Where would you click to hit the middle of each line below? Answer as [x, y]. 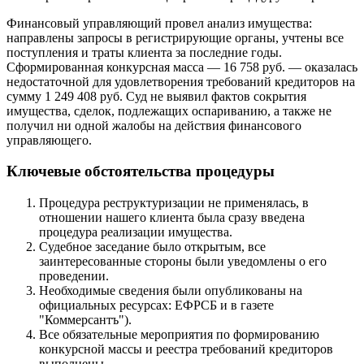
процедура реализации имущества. [136, 232]
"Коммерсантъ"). [85, 319]
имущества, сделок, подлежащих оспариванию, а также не [169, 110]
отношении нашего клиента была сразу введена [172, 217]
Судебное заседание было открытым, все [152, 246]
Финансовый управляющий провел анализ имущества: [159, 23]
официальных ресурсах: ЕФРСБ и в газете [156, 305]
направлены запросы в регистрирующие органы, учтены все [175, 37]
